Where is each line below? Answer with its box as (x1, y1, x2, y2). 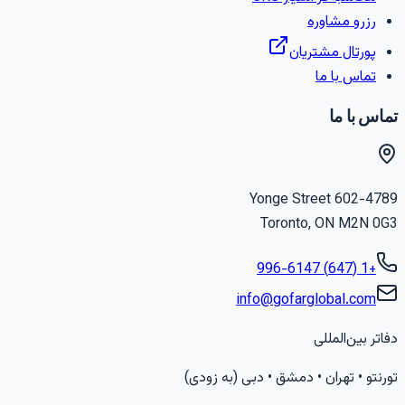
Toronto (260, 213, 308, 237)
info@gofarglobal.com (236, 289, 376, 313)
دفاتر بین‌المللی (314, 328, 398, 352)
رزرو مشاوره (307, 10, 376, 33)
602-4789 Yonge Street (334, 189, 398, 212)
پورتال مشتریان (289, 41, 376, 64)
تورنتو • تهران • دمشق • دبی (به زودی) (184, 367, 398, 391)
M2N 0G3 (338, 213, 398, 237)
